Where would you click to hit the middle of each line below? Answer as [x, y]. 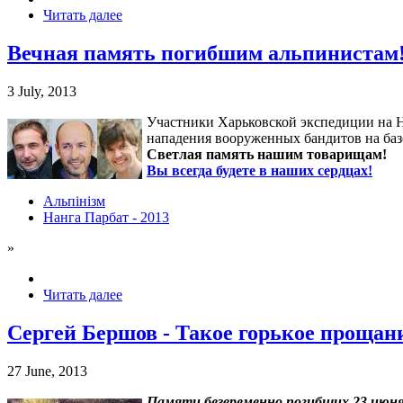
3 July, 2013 [42, 92]
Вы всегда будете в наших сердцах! [260, 171]
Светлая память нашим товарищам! [267, 155]
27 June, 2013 [47, 372]
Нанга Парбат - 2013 [106, 218]
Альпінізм [74, 201]
